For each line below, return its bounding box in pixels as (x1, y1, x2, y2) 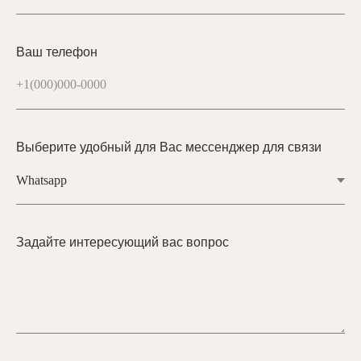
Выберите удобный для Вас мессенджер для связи (16, 139, 322, 154)
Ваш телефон (16, 44, 98, 59)
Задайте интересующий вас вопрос (16, 234, 229, 249)
